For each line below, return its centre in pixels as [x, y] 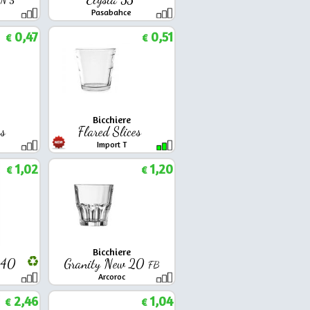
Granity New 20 [106, 263]
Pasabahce [111, 12]
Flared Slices [111, 131]
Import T [111, 144]
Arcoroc [111, 276]
